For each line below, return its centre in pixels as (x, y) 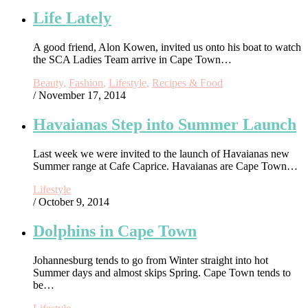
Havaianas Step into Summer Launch (165, 125)
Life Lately (72, 18)
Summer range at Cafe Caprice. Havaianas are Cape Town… (165, 166)
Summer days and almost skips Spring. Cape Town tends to (162, 273)
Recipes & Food (187, 83)
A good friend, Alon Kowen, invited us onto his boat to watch (167, 47)
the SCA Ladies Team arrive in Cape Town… (132, 60)
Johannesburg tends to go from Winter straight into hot (151, 260)
